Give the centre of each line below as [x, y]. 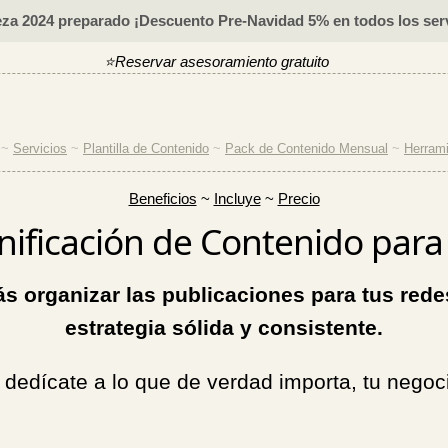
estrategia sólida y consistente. [224, 327]
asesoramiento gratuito [254, 61]
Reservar [145, 61]
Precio [298, 199]
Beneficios [162, 199]
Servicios [40, 149]
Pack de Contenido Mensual [306, 149]
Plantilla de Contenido [146, 149]
